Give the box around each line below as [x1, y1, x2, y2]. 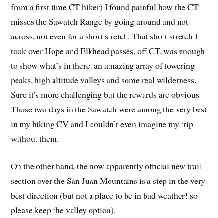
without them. [11, 132, 59, 145]
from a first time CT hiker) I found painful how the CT [11, 1, 199, 13]
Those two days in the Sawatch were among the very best [11, 103, 207, 115]
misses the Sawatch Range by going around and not [11, 16, 189, 28]
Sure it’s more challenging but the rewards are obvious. [11, 89, 201, 101]
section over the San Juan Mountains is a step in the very [11, 175, 206, 187]
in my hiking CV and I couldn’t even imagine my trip [11, 118, 194, 130]
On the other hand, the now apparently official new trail [11, 160, 202, 172]
